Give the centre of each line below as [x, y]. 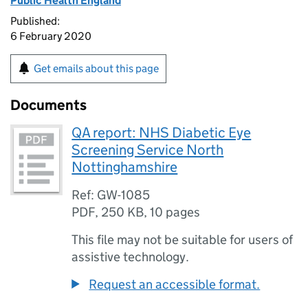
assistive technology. [131, 257]
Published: [35, 21]
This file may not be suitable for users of [183, 240]
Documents [48, 105]
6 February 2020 [51, 36]
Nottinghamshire [125, 167]
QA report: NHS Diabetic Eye [162, 133]
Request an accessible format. [175, 284]
